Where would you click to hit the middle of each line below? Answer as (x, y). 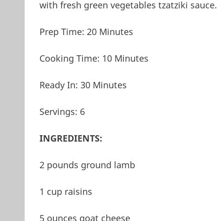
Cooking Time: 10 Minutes (94, 58)
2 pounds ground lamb (87, 165)
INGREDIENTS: (71, 138)
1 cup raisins (66, 191)
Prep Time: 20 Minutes (86, 31)
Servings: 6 (62, 111)
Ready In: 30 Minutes (83, 85)
